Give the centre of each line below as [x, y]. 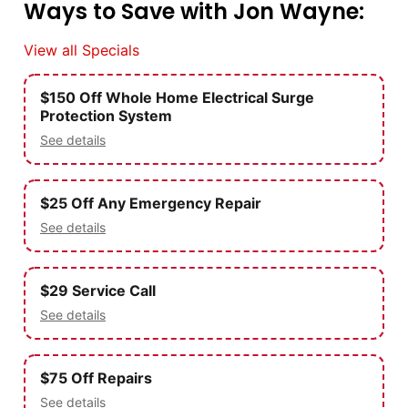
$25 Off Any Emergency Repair [151, 203]
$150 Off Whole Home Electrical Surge [177, 97]
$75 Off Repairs [96, 377]
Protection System [106, 115]
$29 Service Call [98, 290]
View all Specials [82, 50]
